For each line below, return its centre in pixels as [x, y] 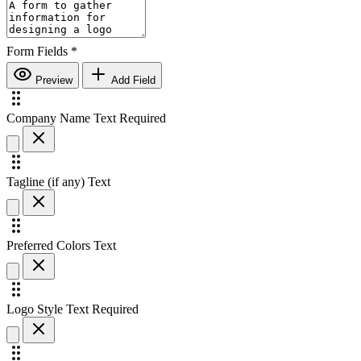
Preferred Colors [48, 245]
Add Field [132, 80]
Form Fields [39, 51]
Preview [52, 80]
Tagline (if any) [46, 181]
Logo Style [35, 309]
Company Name [48, 118]
